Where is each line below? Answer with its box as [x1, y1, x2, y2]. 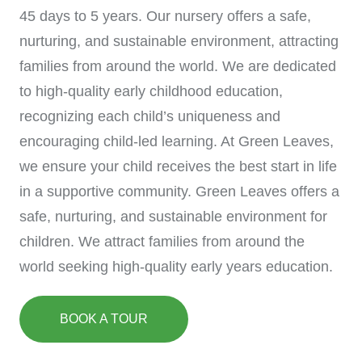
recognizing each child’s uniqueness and [19, 107, 280, 124]
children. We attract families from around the [19, 233, 305, 250]
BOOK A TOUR [60, 311, 148, 326]
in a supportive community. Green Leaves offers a [19, 183, 339, 200]
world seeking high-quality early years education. [19, 258, 333, 275]
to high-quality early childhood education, [19, 82, 283, 99]
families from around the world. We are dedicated [19, 57, 336, 74]
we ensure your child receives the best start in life [19, 158, 337, 175]
